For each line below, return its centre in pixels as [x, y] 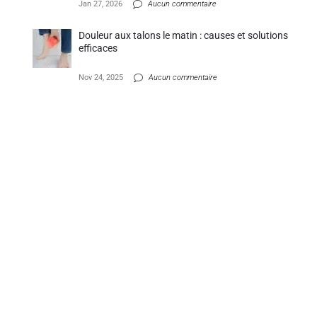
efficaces [98, 48]
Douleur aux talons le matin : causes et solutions [184, 36]
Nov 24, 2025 [101, 78]
